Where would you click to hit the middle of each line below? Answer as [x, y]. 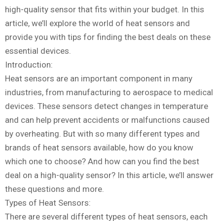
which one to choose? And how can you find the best [102, 162]
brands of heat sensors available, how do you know [99, 148]
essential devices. [38, 51]
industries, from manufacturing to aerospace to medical [109, 92]
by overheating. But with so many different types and [102, 134]
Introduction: [29, 65]
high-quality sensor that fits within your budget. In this [105, 10]
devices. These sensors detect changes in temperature [107, 106]
